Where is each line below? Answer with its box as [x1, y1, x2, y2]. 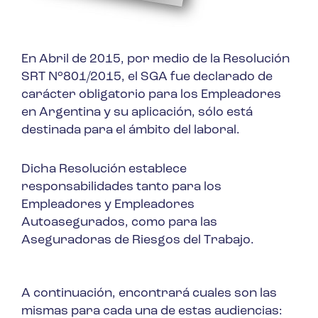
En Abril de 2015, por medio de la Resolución [21, 53, 290, 67]
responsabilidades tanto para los [21, 180, 221, 194]
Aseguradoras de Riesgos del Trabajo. [21, 234, 254, 248]
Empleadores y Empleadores [21, 198, 194, 212]
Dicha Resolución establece [21, 163, 187, 177]
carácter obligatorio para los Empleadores [21, 88, 281, 102]
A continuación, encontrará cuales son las [21, 287, 277, 301]
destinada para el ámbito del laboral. [21, 124, 240, 138]
